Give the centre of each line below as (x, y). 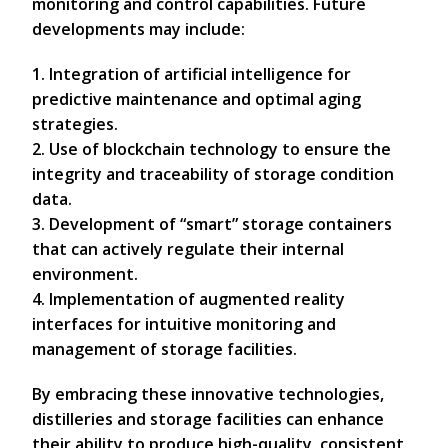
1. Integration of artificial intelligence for (191, 74)
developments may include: (138, 29)
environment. (85, 274)
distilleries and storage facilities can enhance (208, 419)
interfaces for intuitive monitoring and (184, 324)
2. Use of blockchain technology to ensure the (211, 149)
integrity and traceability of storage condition (213, 174)
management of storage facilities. (164, 349)
